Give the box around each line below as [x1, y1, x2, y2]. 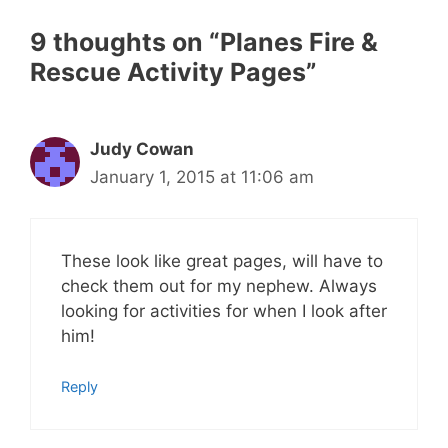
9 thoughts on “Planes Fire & [30, 27, 378, 58]
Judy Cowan [90, 139, 194, 160]
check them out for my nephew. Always [61, 275, 377, 296]
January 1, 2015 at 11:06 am [90, 167, 314, 188]
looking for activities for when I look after [61, 300, 387, 321]
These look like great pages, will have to [61, 250, 383, 271]
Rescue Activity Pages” [30, 57, 317, 88]
